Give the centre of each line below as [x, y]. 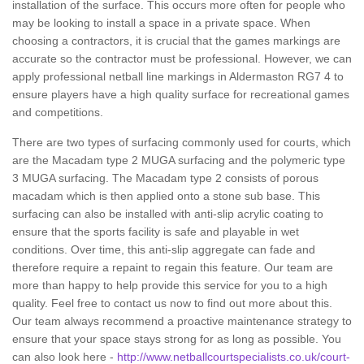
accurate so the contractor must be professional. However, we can [182, 58]
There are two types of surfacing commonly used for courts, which [182, 142]
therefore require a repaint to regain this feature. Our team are [173, 267]
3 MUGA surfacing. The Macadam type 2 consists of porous [165, 178]
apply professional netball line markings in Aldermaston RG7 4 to [178, 76]
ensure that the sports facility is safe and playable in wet [156, 232]
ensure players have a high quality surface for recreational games [181, 94]
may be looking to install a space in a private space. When [161, 23]
